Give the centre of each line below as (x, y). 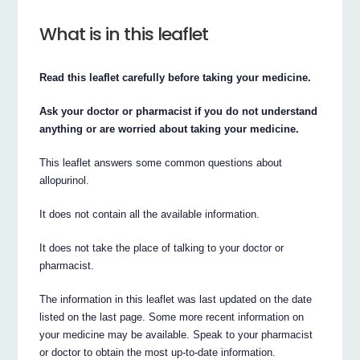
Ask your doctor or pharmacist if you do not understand (179, 111)
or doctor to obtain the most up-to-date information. (158, 352)
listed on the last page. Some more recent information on (172, 317)
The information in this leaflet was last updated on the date (176, 299)
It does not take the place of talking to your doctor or (162, 247)
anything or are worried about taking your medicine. (170, 129)
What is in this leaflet (124, 34)
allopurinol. (65, 180)
